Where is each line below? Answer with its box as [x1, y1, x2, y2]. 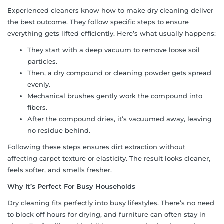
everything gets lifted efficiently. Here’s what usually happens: [7, 29, 216, 37]
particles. [27, 57, 57, 65]
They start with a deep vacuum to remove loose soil [27, 45, 200, 54]
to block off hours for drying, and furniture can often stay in [7, 210, 206, 218]
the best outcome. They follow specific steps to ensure [7, 17, 189, 26]
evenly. [27, 80, 50, 88]
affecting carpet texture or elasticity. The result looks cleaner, [7, 154, 210, 162]
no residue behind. [27, 126, 90, 134]
